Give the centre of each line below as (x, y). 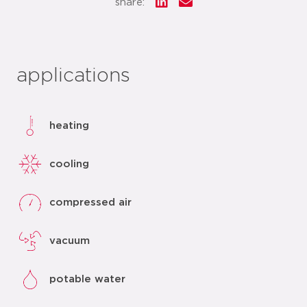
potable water (87, 279)
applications (73, 76)
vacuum (70, 241)
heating (69, 125)
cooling (69, 164)
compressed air (90, 202)
